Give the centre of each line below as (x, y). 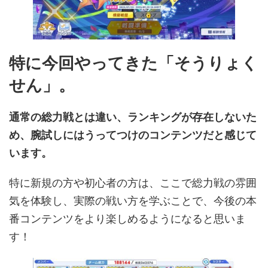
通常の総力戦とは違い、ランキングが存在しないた (133, 117)
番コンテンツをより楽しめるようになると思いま (127, 219)
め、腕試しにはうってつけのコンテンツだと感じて (133, 135)
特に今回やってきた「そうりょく (133, 63)
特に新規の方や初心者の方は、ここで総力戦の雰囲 (133, 183)
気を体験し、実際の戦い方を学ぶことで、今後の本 (133, 201)
